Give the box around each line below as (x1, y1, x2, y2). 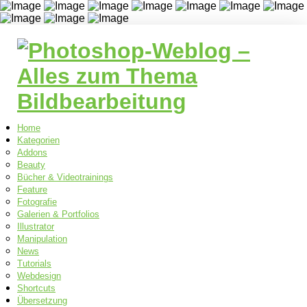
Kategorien (17, 135, 60, 145)
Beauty (17, 160, 45, 170)
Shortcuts (17, 283, 56, 293)
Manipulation (17, 234, 67, 244)
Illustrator (17, 221, 54, 232)
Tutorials (17, 258, 51, 269)
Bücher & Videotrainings (17, 172, 113, 182)
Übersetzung (17, 295, 67, 306)
